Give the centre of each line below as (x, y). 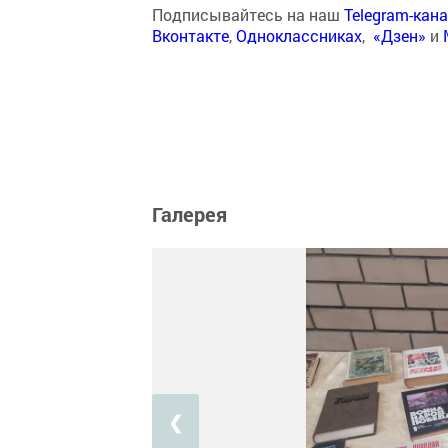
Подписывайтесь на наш (248, 14)
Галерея (189, 214)
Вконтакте (190, 35)
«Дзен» (399, 35)
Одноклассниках (299, 35)
